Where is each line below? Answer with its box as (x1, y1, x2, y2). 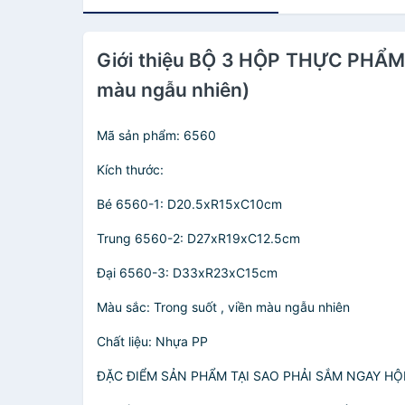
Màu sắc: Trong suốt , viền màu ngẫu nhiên (97, 299, 350, 315)
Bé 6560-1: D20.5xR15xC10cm (97, 196, 282, 212)
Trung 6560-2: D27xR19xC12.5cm (97, 231, 300, 246)
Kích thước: (97, 162, 164, 177)
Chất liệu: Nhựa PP (97, 334, 208, 349)
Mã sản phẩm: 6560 (97, 127, 216, 143)
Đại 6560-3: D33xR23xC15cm (97, 265, 278, 280)
